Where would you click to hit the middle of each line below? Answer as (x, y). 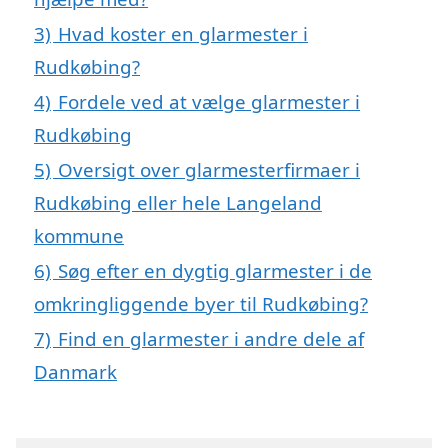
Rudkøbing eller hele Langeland (178, 202)
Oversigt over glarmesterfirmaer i (209, 169)
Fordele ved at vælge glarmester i (209, 101)
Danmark (75, 371)
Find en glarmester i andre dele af (211, 338)
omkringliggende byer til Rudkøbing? (201, 303)
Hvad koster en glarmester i (183, 33)
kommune (79, 235)
